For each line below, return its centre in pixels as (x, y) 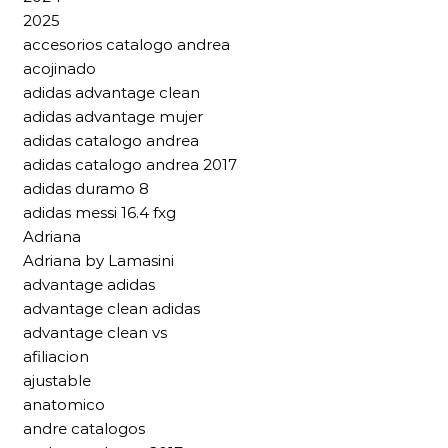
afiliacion (56, 357)
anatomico (64, 405)
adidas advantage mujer (113, 117)
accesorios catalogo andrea (126, 45)
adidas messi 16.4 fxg (99, 213)
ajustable (57, 381)
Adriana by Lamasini (98, 261)
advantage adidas (89, 285)
